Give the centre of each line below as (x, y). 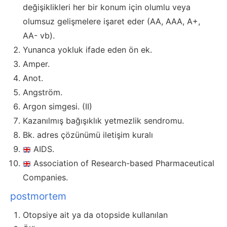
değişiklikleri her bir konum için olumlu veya (107, 7)
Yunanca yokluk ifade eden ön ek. (87, 50)
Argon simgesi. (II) (58, 107)
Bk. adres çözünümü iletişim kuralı (88, 135)
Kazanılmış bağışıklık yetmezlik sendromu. (103, 121)
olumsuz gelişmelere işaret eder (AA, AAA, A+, (111, 22)
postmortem (38, 196)
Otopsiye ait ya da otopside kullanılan (95, 215)
